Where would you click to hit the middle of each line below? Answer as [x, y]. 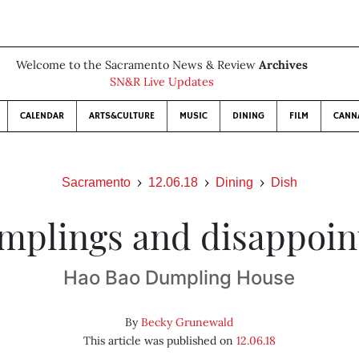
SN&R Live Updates [162, 82]
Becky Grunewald [188, 322]
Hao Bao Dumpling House [179, 278]
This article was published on [159, 341]
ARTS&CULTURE [122, 116]
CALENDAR [42, 116]
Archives [283, 65]
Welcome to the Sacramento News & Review [137, 65]
